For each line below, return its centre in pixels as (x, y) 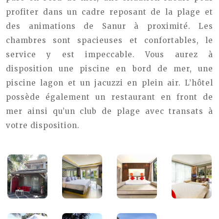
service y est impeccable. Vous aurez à (109, 55)
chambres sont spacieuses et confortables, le (109, 40)
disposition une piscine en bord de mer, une (109, 69)
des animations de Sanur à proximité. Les (109, 26)
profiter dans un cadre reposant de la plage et (109, 12)
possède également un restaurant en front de (109, 97)
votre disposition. (43, 125)
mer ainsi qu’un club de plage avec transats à (109, 111)
